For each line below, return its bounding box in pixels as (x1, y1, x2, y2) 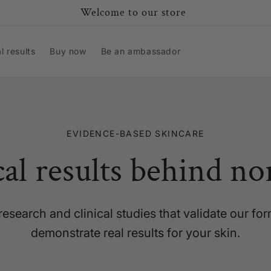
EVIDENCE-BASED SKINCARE (67, 128, 204, 139)
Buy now (50, 46, 87, 56)
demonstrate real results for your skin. (31, 226, 240, 240)
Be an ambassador (100, 46, 181, 56)
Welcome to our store (80, 5, 186, 19)
